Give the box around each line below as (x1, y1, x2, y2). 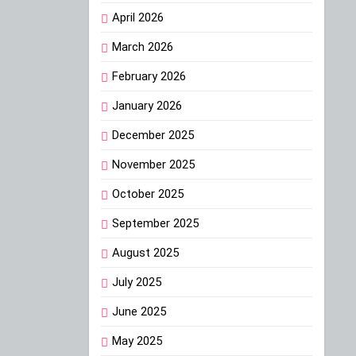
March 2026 (112, 40, 173, 55)
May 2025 (112, 334, 162, 349)
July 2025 (112, 275, 161, 290)
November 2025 (112, 157, 195, 172)
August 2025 (112, 246, 179, 261)
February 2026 (112, 69, 186, 84)
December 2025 (112, 128, 194, 143)
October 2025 (112, 187, 184, 202)
